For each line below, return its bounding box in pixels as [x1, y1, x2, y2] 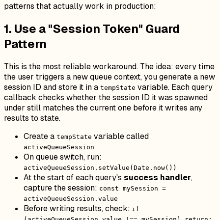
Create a [24, 131, 56, 142]
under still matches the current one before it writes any [4, 103, 202, 113]
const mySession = [99, 185, 166, 192]
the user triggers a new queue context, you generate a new [4, 72, 215, 82]
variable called [92, 131, 149, 142]
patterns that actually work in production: [4, 1, 156, 12]
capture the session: [24, 183, 99, 193]
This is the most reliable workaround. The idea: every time [4, 61, 215, 72]
